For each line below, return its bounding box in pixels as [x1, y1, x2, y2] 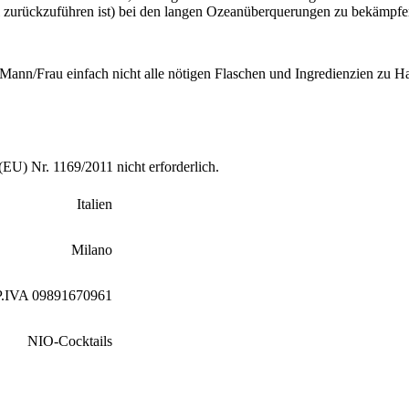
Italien [77, 196, 112, 213]
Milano [71, 242, 112, 258]
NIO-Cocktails [27, 333, 112, 350]
